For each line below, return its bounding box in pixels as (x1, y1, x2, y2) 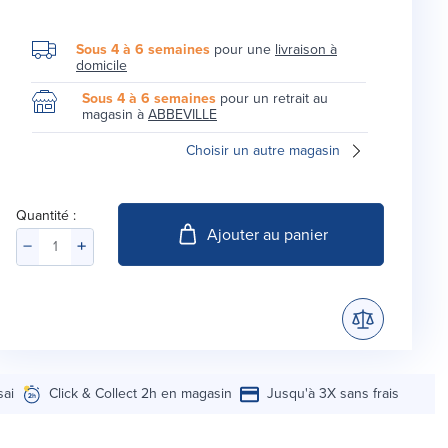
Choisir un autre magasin (186, 140, 340, 162)
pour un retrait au (216, 88, 328, 110)
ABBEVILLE (148, 104, 217, 126)
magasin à (82, 104, 148, 126)
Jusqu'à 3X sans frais (267, 383, 400, 405)
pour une (210, 39, 275, 61)
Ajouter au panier (206, 222, 328, 246)
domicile (76, 55, 127, 77)
